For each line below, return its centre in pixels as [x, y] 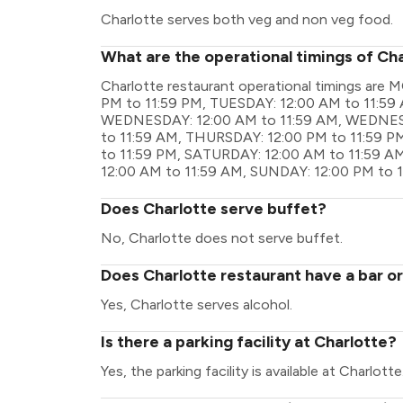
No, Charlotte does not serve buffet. [222, 238]
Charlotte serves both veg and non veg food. [247, 19]
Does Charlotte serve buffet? [214, 209]
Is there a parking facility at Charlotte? [249, 342]
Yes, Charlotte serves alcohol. [197, 304]
